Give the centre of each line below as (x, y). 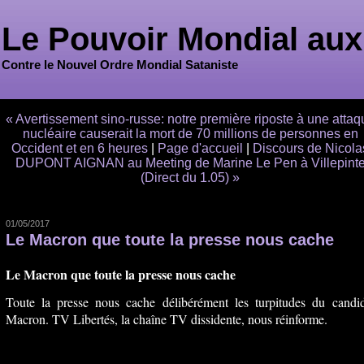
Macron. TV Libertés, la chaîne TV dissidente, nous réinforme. (166, 319)
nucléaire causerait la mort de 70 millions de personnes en (190, 134)
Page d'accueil (200, 148)
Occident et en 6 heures (80, 148)
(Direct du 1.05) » (190, 178)
